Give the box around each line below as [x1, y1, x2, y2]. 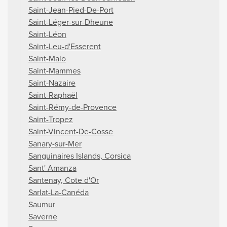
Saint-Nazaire [28, 77, 75, 89]
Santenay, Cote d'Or [28, 174, 99, 186]
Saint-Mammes [28, 65, 81, 77]
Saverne [28, 211, 57, 222]
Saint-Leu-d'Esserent [28, 41, 101, 52]
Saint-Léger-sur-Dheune [28, 16, 113, 28]
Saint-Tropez [28, 113, 73, 125]
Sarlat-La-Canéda [28, 186, 89, 198]
